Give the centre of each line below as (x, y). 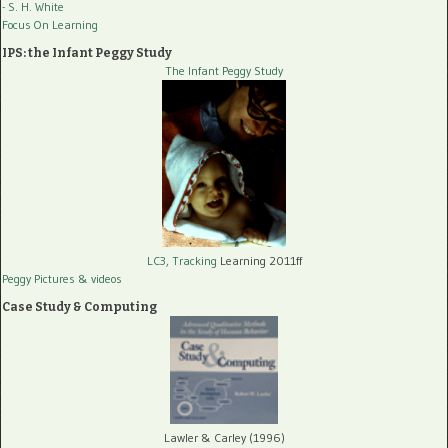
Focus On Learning (50, 25)
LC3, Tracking (181, 260)
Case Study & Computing (79, 306)
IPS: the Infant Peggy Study (87, 53)
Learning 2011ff (259, 260)
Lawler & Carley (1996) (224, 437)
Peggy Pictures (38, 278)
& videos (100, 278)
